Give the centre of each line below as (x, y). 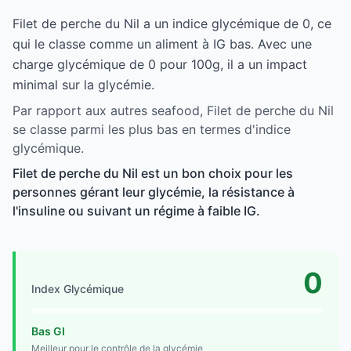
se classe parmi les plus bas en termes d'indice (152, 129)
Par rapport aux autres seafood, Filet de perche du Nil (173, 110)
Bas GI (48, 331)
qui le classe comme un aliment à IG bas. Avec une (162, 43)
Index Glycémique (78, 288)
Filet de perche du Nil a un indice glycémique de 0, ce (172, 23)
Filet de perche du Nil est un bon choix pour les (153, 173)
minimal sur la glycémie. (83, 84)
